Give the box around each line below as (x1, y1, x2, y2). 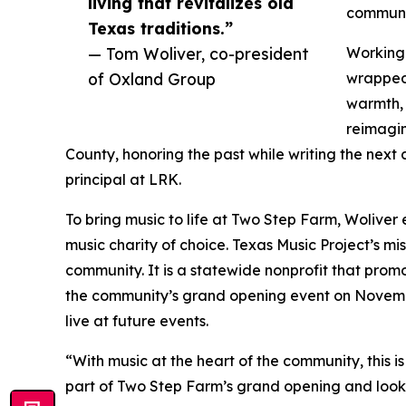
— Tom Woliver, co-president (88, 43, 309, 64)
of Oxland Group (88, 69, 216, 90)
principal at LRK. (65, 170, 181, 189)
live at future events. (65, 312, 208, 331)
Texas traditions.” (88, 18, 233, 39)
